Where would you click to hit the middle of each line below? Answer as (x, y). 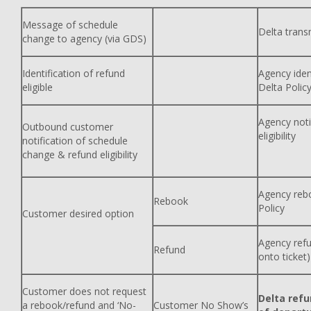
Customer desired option (78, 213)
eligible (37, 87)
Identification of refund (74, 73)
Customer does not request (84, 291)
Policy (271, 208)
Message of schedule (70, 25)
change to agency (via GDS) (84, 39)
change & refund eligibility (80, 154)
